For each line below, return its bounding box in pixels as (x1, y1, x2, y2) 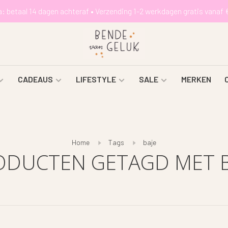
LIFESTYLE (75, 74, 116, 84)
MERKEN (181, 74, 211, 84)
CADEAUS (17, 74, 53, 84)
